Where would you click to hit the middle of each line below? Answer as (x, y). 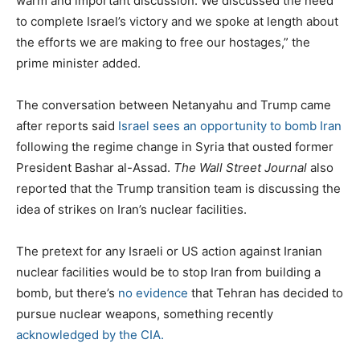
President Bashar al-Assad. (95, 167)
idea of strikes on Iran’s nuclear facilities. (131, 209)
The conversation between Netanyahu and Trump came (174, 104)
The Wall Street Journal (242, 167)
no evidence (153, 292)
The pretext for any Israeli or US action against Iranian (169, 251)
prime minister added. (78, 63)
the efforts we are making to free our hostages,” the (163, 42)
